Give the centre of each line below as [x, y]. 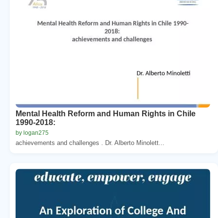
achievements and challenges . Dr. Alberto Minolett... [90, 143]
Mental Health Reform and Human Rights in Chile [106, 113]
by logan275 [32, 133]
